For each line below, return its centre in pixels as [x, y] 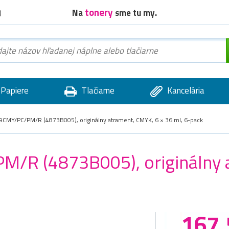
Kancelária [185, 90]
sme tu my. [136, 13]
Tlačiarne [97, 90]
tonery [100, 12]
